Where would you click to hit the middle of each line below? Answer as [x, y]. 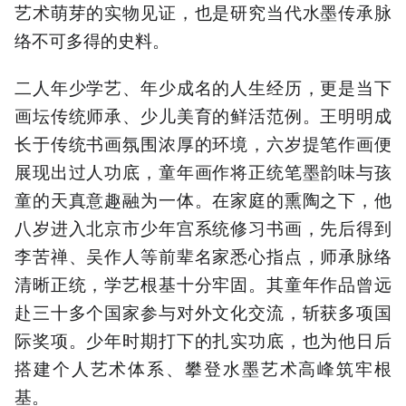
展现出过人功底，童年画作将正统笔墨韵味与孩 [203, 171]
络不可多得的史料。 [92, 39]
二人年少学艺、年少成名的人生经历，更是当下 [203, 87]
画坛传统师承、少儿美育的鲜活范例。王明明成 [203, 115]
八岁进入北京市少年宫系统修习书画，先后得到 [203, 227]
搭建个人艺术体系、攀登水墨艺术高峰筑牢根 [203, 368]
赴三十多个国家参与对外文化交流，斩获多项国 [203, 312]
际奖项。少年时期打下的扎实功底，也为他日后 [203, 340]
